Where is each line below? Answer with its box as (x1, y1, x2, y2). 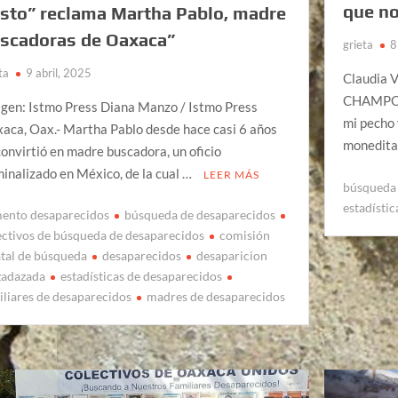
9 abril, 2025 (26, 65, 92, 80)
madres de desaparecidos (147, 289, 286, 305)
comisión (219, 227, 271, 243)
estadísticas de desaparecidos (60, 268, 223, 284)
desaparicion (196, 248, 268, 264)
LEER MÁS (203, 167, 260, 181)
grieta (343, 37, 374, 52)
